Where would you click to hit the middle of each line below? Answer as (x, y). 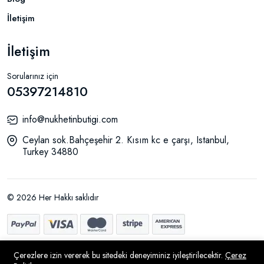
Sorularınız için (33, 76)
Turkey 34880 (50, 151)
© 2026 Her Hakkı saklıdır (53, 197)
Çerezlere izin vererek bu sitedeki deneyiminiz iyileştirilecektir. (119, 255)
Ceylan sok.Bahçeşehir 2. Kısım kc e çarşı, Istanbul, (126, 140)
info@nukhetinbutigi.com (70, 119)
